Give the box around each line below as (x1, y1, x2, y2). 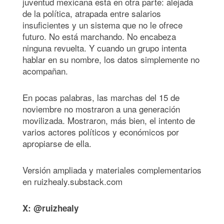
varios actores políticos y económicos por (22, 125, 179, 138)
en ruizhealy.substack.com (22, 174, 122, 187)
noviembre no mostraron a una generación (22, 102, 180, 115)
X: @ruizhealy (22, 201, 78, 214)
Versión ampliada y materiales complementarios (22, 163, 201, 176)
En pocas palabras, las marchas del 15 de (22, 90, 179, 103)
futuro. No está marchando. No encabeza (22, 29, 176, 42)
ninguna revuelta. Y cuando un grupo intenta (22, 41, 186, 54)
